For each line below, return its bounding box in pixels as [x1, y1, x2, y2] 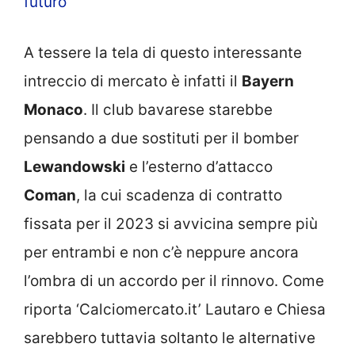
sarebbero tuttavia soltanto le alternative [24, 329, 315, 347]
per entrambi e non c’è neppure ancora [24, 243, 299, 261]
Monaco [24, 101, 83, 119]
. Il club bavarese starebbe [83, 101, 273, 119]
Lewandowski [24, 158, 125, 176]
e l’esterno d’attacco [125, 158, 273, 176]
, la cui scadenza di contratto [76, 186, 282, 204]
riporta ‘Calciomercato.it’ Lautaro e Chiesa [24, 300, 326, 319]
